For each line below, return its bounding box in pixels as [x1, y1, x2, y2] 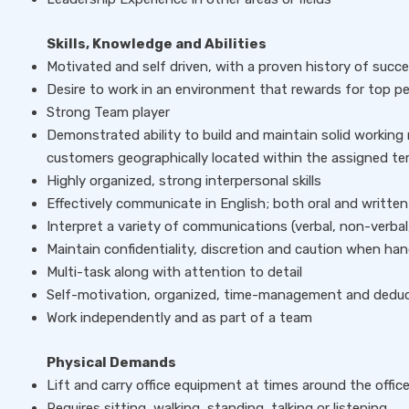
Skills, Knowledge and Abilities [47, 36, 267, 52]
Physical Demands [47, 354, 176, 371]
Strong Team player [47, 104, 170, 121]
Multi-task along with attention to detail [47, 264, 302, 280]
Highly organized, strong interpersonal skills [47, 173, 321, 189]
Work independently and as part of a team [47, 309, 312, 326]
